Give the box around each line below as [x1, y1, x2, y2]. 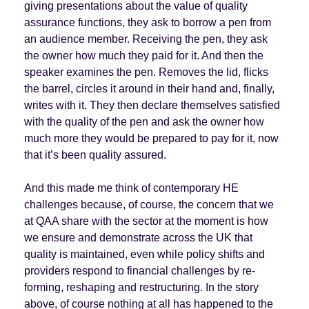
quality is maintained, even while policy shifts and [23, 248, 265, 260]
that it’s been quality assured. [23, 148, 166, 161]
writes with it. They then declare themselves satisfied [23, 99, 280, 111]
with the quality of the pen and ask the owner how [23, 115, 264, 128]
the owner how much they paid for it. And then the [23, 49, 263, 61]
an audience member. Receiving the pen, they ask [23, 32, 268, 45]
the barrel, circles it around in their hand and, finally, [23, 82, 275, 94]
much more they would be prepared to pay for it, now [23, 132, 279, 144]
